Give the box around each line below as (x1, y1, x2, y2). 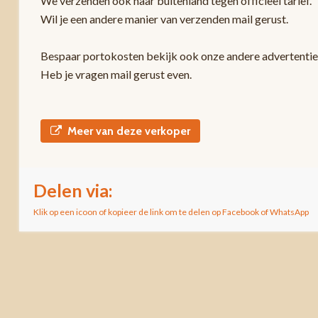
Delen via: (33, 180, 113, 201)
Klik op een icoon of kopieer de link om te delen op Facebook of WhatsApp (33, 207, 309, 217)
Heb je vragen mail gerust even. (40, 67, 192, 81)
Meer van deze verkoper (67, 124, 190, 138)
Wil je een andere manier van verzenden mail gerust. (40, 12, 288, 26)
